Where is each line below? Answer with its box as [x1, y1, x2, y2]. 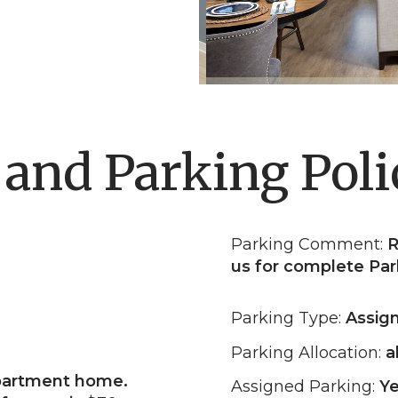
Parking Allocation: [231, 342, 386, 362]
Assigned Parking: [231, 377, 379, 396]
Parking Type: [231, 308, 346, 328]
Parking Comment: [231, 234, 387, 254]
